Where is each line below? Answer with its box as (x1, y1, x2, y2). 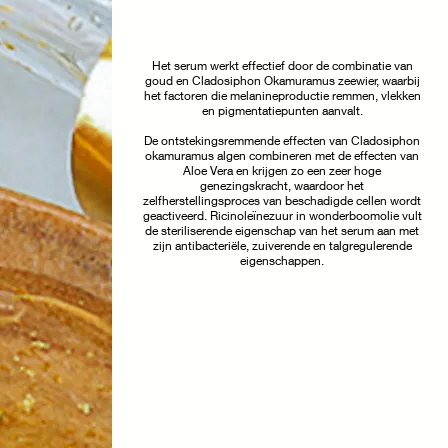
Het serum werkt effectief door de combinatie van (151, 58, 413, 74)
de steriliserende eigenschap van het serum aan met (145, 223, 419, 239)
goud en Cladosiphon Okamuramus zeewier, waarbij (144, 73, 420, 89)
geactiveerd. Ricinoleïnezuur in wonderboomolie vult (142, 208, 422, 224)
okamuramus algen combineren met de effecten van (145, 148, 419, 164)
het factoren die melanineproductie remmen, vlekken (143, 88, 421, 104)
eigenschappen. (240, 253, 324, 269)
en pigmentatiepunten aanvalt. (201, 103, 363, 119)
